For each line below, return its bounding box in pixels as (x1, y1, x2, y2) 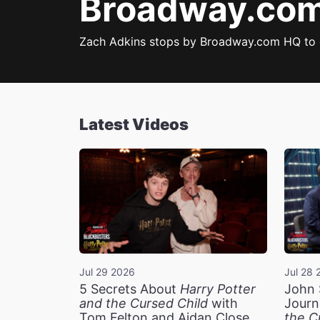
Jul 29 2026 (79, 266, 135, 279)
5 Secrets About (79, 281, 180, 297)
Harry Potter (180, 281, 256, 297)
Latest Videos (79, 115, 189, 134)
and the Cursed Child (79, 296, 208, 311)
